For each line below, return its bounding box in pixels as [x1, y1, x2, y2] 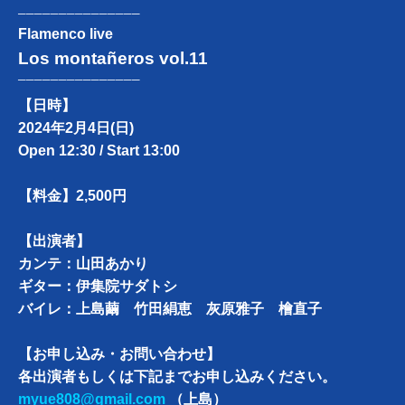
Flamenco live [18, 26, 113, 42]
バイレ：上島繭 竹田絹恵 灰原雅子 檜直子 [18, 301, 322, 317]
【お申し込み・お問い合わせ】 [18, 346, 221, 363]
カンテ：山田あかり [18, 256, 148, 272]
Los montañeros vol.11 [18, 49, 208, 69]
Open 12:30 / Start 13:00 [18, 143, 180, 159]
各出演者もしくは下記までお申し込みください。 [18, 369, 336, 385]
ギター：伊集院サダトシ [18, 278, 177, 295]
